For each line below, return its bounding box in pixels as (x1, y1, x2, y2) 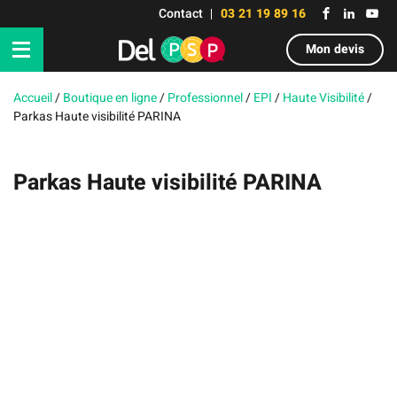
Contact (159, 4, 203, 23)
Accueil (13, 89, 52, 107)
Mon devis (306, 40, 364, 58)
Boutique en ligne (63, 89, 157, 107)
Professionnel (167, 89, 243, 107)
